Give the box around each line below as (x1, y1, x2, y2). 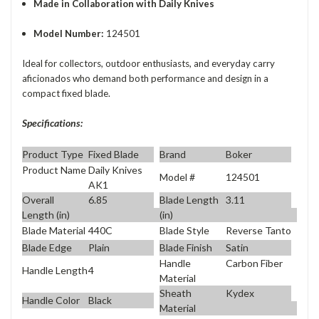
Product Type (22, 147, 83, 160)
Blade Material (22, 224, 85, 237)
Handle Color (22, 293, 80, 306)
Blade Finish (159, 241, 212, 253)
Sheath (159, 286, 192, 299)
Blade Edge (22, 241, 72, 253)
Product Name (22, 163, 86, 176)
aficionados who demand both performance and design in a (22, 73, 268, 85)
